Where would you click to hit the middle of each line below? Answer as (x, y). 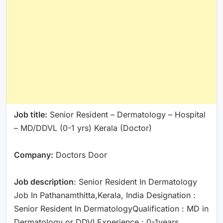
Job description (44, 181)
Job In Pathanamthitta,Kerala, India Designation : (105, 195)
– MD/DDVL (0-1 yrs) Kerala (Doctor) (83, 128)
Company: (34, 155)
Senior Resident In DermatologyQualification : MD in (111, 208)
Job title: (31, 114)
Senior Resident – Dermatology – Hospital (126, 114)
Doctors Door (80, 155)
